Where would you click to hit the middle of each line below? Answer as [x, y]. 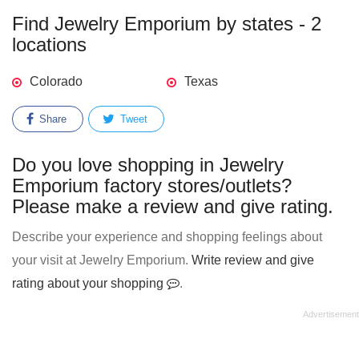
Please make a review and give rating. [173, 206]
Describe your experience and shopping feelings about [167, 237]
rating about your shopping [89, 283]
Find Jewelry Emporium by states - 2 [167, 24]
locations [49, 44]
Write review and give [253, 260]
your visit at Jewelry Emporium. [102, 260]
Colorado [56, 81]
